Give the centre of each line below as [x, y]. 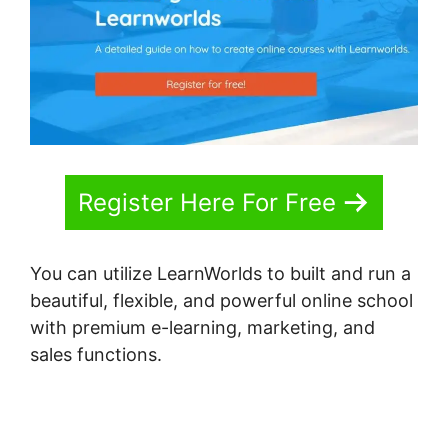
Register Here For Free [207, 202]
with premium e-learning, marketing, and [202, 327]
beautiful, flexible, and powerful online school [221, 300]
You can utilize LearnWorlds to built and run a [220, 273]
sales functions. [96, 354]
